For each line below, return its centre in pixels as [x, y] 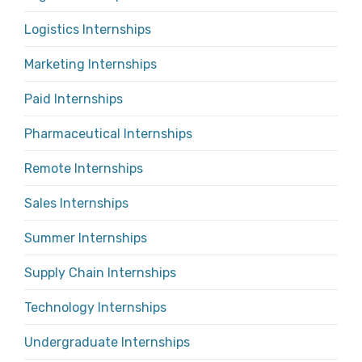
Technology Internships [95, 308]
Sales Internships [76, 204]
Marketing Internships [90, 65]
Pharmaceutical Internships [108, 134]
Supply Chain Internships [100, 273]
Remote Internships [84, 169]
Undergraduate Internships [107, 343]
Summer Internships [86, 238]
